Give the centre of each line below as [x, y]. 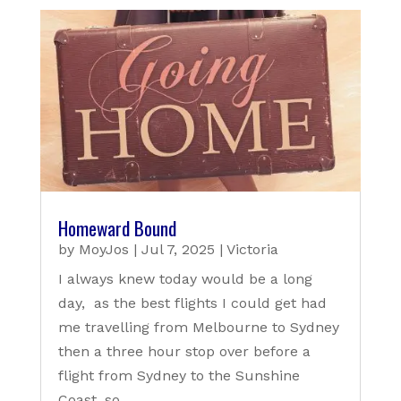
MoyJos [103, 250]
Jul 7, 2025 [178, 250]
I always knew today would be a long [185, 279]
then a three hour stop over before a [184, 352]
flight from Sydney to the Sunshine [179, 376]
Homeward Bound [117, 228]
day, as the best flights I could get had [192, 303]
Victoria [252, 250]
